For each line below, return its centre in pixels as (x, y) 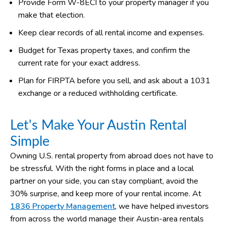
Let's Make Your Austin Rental (98, 125)
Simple (30, 141)
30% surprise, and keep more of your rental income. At (106, 193)
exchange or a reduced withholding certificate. (98, 93)
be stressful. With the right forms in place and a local (102, 168)
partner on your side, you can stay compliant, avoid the (104, 181)
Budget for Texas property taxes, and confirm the (104, 50)
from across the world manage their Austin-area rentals (107, 219)
